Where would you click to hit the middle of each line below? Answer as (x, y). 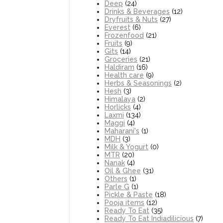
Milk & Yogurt (126, 147)
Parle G (117, 187)
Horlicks (118, 107)
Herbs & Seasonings (138, 83)
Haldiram (119, 67)
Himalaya (120, 99)
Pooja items (124, 203)
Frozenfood (124, 36)
